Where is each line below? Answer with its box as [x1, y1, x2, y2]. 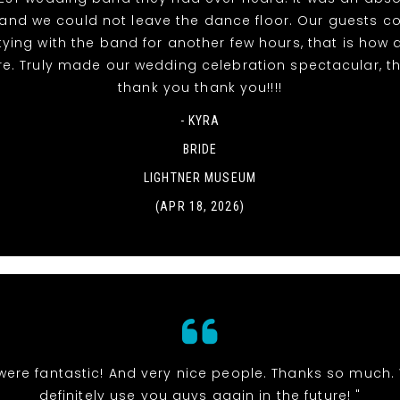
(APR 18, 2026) [155, 199, 245, 214]
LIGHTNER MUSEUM [144, 171, 256, 186]
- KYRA [179, 113, 221, 129]
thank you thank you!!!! [118, 79, 282, 97]
